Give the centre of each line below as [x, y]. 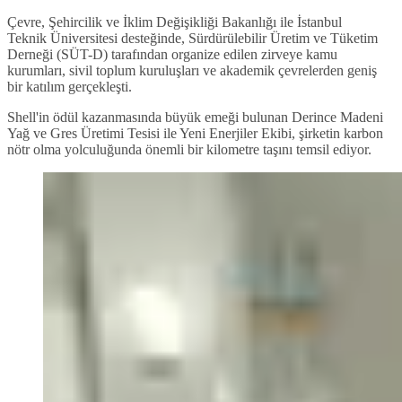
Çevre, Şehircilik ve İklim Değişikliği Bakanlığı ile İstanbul [175, 22]
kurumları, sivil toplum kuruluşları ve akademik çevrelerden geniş [192, 70]
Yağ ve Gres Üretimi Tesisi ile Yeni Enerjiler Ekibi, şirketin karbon [195, 133]
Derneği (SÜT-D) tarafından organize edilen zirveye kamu [172, 54]
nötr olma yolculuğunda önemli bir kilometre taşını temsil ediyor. [189, 149]
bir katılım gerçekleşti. [70, 86]
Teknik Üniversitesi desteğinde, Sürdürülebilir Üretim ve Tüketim [192, 38]
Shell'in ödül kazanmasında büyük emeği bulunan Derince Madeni [195, 117]
